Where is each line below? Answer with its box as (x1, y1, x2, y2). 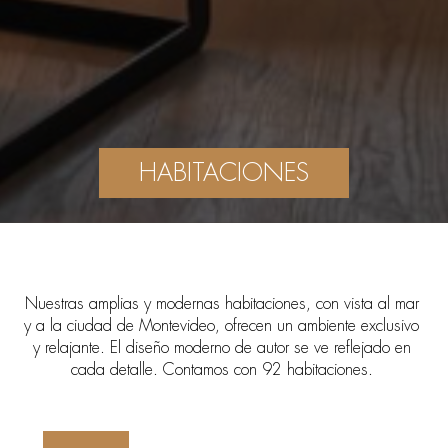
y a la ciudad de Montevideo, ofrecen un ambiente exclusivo (24, 315, 420, 337)
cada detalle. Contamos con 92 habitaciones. (70, 359, 373, 381)
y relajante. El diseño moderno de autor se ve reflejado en (32, 337, 411, 359)
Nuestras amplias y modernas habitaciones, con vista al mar (24, 293, 419, 315)
